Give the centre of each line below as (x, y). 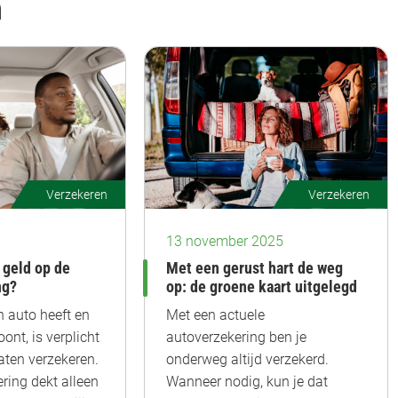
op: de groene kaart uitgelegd (262, 287)
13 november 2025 (225, 241)
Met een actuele (215, 314)
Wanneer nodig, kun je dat (247, 381)
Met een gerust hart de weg (255, 268)
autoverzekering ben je (236, 337)
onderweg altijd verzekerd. (247, 359)
